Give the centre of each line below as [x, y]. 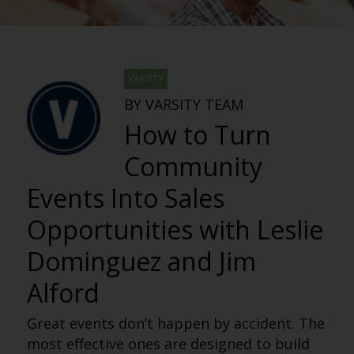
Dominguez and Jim [141, 261]
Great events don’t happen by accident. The [175, 323]
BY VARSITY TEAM [183, 104]
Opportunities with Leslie [175, 230]
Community [193, 166]
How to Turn [197, 135]
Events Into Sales [125, 198]
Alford [63, 293]
